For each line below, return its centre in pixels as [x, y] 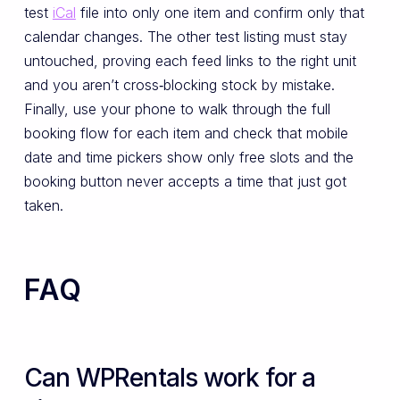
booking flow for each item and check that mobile [186, 133]
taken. [43, 206]
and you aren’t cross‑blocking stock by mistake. [179, 85]
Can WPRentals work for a [170, 378]
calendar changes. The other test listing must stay [185, 37]
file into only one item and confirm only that [220, 13]
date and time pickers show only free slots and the [188, 158]
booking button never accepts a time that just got [185, 182]
